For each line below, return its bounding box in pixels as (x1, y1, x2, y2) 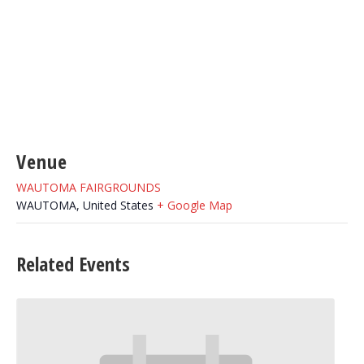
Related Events (16, 250, 130, 277)
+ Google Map (157, 197, 232, 213)
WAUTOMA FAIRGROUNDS (16, 180, 161, 195)
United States (83, 197, 154, 213)
